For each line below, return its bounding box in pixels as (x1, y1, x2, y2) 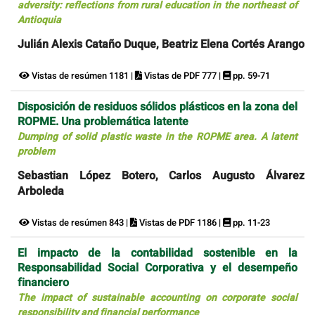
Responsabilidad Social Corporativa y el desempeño (18, 259, 297, 277)
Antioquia (18, 13, 61, 28)
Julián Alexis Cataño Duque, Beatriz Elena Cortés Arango (18, 36, 304, 53)
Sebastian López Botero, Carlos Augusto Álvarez (18, 167, 304, 184)
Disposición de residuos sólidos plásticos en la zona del (18, 98, 297, 115)
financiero (18, 274, 69, 292)
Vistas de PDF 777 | (142, 69, 223, 83)
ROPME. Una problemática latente (18, 112, 188, 130)
